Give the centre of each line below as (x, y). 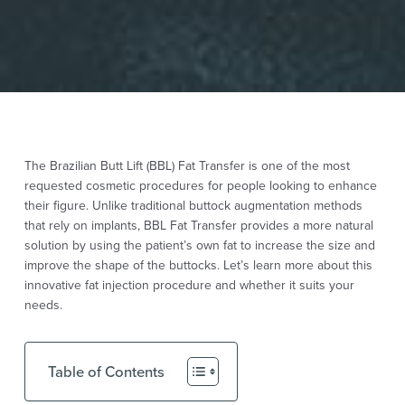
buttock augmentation (251, 206)
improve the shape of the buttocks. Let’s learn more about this (198, 265)
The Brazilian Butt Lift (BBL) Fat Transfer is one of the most (187, 166)
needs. (43, 305)
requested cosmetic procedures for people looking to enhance (200, 186)
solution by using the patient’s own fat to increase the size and (199, 245)
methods (338, 206)
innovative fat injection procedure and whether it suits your (189, 285)
